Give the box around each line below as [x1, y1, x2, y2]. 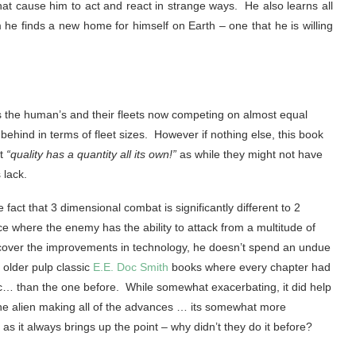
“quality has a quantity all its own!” [6, 148, 176, 161]
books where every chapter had [168, 261, 331, 274]
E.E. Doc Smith [93, 261, 168, 274]
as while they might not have [176, 148, 323, 161]
